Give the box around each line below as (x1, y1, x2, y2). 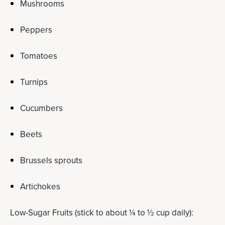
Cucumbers (20, 102, 63, 115)
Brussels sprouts (20, 154, 82, 167)
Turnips (20, 76, 48, 88)
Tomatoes (20, 50, 57, 62)
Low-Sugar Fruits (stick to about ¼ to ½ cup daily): (10, 206, 193, 219)
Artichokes (20, 180, 60, 193)
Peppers (20, 24, 52, 36)
